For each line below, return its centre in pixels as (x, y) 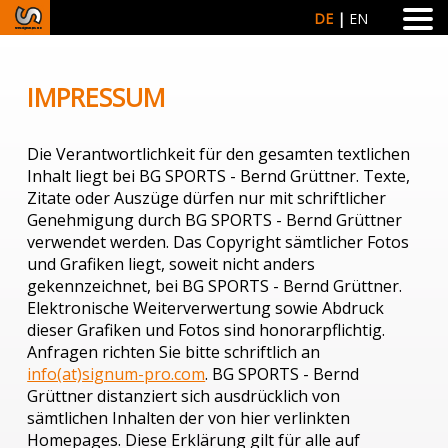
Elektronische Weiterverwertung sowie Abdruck (206, 308)
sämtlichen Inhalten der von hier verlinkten (189, 418)
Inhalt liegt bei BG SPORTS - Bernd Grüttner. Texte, (219, 176)
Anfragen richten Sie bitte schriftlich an (174, 352)
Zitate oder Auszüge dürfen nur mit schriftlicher (207, 198)
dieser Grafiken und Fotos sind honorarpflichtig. (206, 330)
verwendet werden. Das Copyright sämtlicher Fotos (218, 242)
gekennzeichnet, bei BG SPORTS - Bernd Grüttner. (215, 286)
